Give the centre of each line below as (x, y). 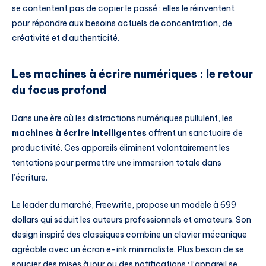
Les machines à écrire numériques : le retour (132, 74)
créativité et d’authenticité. (66, 38)
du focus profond (59, 90)
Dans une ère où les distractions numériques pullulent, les (122, 118)
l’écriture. (30, 178)
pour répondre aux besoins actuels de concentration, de (122, 23)
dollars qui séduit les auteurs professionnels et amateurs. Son (132, 219)
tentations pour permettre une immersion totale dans (117, 163)
